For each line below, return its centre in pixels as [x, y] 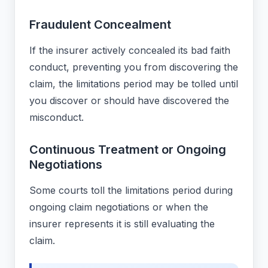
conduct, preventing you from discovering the [134, 67]
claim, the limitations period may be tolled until [134, 84]
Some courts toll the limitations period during [131, 191]
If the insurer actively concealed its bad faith [130, 51]
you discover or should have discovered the [129, 101]
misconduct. [57, 118]
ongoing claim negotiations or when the [119, 207]
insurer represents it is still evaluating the [122, 224]
